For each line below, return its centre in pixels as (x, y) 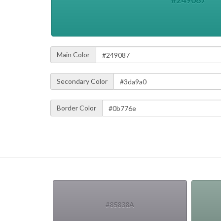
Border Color (76, 108)
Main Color (73, 55)
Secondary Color (82, 81)
